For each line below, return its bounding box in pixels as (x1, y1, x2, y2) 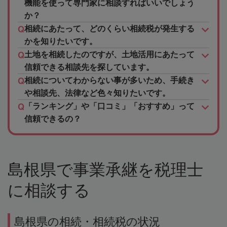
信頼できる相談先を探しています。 (24, 63, 154, 72)
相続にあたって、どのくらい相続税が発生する (24, 24, 195, 33)
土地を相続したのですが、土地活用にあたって (24, 50, 195, 59)
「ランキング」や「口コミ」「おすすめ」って (24, 102, 195, 111)
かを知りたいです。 (24, 37, 97, 46)
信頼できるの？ (24, 115, 81, 124)
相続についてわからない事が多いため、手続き (24, 76, 195, 85)
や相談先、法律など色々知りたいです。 (24, 89, 170, 98)
